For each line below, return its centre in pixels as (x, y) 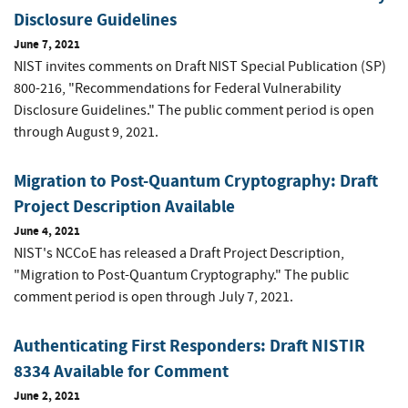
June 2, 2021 (47, 396)
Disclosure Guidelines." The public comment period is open (194, 111)
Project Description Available (124, 207)
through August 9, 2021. (86, 133)
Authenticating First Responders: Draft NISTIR (189, 346)
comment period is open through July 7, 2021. (153, 297)
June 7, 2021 (47, 45)
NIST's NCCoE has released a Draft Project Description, (179, 254)
